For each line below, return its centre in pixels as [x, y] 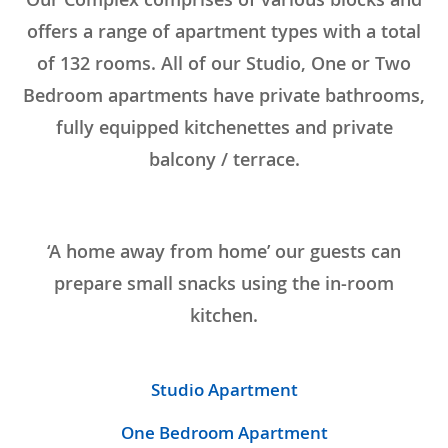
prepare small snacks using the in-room [224, 282]
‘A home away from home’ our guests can [224, 250]
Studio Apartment [224, 389]
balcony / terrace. [224, 158]
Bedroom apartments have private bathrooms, [224, 94]
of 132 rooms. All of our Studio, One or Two [224, 62]
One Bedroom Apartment [224, 432]
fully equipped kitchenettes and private [224, 126]
